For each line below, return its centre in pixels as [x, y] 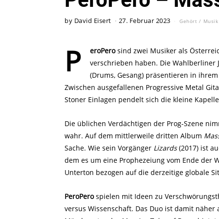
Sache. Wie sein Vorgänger [109, 148]
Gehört [188, 21]
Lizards [165, 148]
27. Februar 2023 [144, 21]
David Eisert [93, 21]
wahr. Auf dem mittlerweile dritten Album [134, 136]
